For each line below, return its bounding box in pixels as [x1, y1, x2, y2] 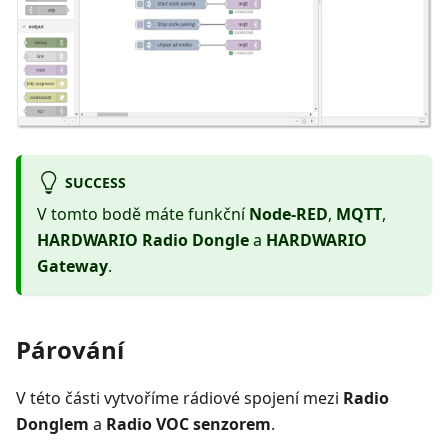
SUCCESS [64, 172, 126, 192]
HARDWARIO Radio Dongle [37, 229, 249, 252]
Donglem [16, 413, 89, 436]
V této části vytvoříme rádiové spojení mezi [16, 387, 343, 410]
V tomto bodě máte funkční [37, 203, 249, 226]
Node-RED [249, 203, 328, 226]
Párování [16, 333, 124, 367]
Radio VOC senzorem [106, 413, 271, 436]
